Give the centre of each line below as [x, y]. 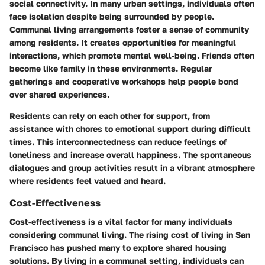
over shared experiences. [59, 95]
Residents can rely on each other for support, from [110, 116]
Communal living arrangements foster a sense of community [129, 30]
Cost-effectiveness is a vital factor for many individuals [121, 222]
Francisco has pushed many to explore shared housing [118, 248]
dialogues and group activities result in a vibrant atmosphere [132, 168]
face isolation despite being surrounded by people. [112, 17]
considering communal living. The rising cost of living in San [130, 235]
